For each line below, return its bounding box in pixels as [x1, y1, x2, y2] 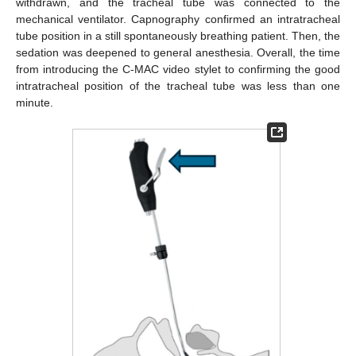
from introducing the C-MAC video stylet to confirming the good [16, 63, 340, 76]
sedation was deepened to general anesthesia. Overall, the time [16, 46, 340, 60]
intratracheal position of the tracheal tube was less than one [16, 79, 340, 93]
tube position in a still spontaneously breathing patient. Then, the [16, 29, 340, 43]
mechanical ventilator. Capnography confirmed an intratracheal [16, 13, 340, 26]
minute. [16, 96, 53, 110]
